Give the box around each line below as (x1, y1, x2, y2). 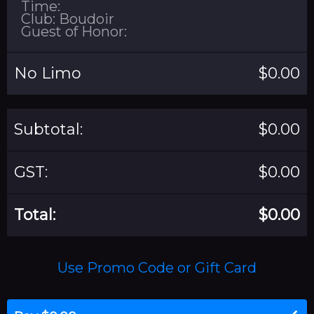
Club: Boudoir (21, 10, 114, 27)
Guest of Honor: (21, 22, 127, 40)
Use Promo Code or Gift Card (57, 259, 257, 276)
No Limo (14, 63, 81, 83)
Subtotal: (14, 119, 83, 139)
